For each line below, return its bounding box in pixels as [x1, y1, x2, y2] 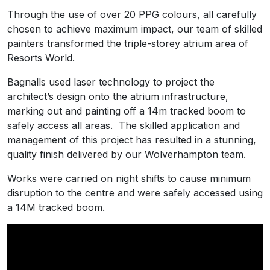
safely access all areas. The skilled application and [7, 119, 240, 131]
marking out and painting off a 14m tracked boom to [7, 105, 246, 117]
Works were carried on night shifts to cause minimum [7, 172, 251, 184]
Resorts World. [7, 52, 75, 64]
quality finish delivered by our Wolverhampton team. [7, 148, 246, 160]
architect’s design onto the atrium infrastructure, [7, 90, 228, 102]
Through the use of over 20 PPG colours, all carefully [7, 8, 257, 20]
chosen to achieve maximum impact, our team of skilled [7, 23, 262, 35]
